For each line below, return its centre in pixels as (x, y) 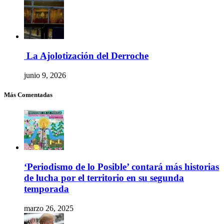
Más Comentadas (28, 94)
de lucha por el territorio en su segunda (104, 177)
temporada (46, 188)
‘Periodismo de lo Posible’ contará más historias (121, 166)
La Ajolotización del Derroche (86, 56)
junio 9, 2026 (45, 75)
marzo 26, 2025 (49, 208)
